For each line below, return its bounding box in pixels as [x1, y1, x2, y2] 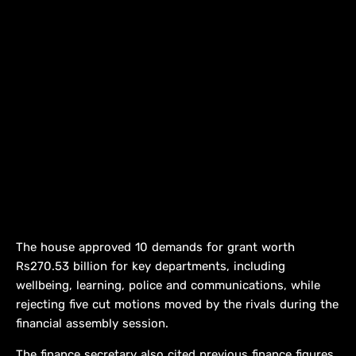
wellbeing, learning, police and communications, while [16, 278, 320, 293]
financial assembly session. [16, 316, 168, 331]
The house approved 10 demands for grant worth [16, 240, 295, 255]
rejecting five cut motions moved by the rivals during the [16, 297, 339, 312]
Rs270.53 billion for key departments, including [16, 259, 285, 274]
